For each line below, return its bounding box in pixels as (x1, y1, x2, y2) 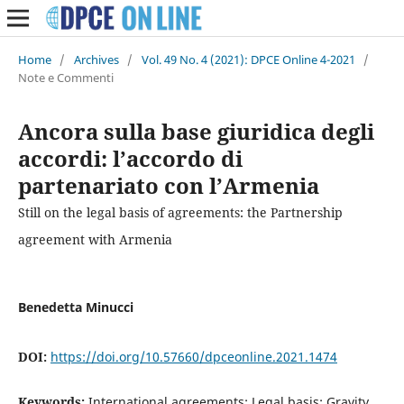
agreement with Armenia (17, 230, 172, 248)
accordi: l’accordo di (17, 142, 243, 173)
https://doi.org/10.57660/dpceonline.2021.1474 (50, 347, 337, 365)
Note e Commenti (17, 69, 114, 86)
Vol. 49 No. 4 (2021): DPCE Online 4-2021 (141, 50, 355, 68)
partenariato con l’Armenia (17, 170, 319, 200)
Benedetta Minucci (17, 298, 133, 316)
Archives (73, 50, 119, 68)
